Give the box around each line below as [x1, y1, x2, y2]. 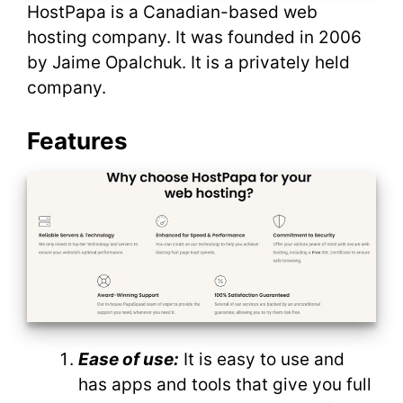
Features [27, 126, 128, 155]
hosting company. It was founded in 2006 [27, 27, 362, 48]
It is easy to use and [179, 349, 345, 370]
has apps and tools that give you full [78, 374, 372, 395]
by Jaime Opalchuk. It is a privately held [27, 52, 350, 73]
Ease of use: [78, 349, 179, 370]
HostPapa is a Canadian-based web [27, 2, 318, 22]
